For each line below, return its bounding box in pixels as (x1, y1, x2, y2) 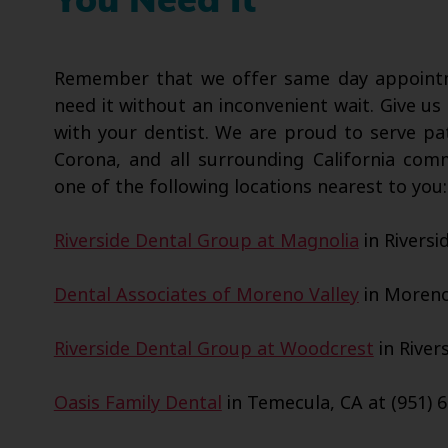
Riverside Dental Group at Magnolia (53, 227, 359, 254)
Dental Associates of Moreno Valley (53, 281, 359, 308)
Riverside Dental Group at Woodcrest (53, 335, 374, 362)
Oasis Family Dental (53, 389, 222, 416)
